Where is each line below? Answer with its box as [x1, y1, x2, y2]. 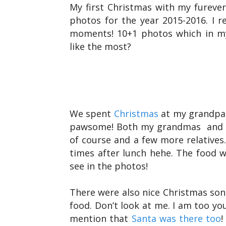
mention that [70, 212, 132, 224]
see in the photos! [70, 160, 148, 172]
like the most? [70, 40, 131, 52]
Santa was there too [131, 212, 221, 224]
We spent [70, 107, 114, 120]
